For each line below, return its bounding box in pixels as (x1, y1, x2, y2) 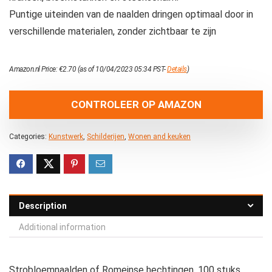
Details (167, 65, 187, 73)
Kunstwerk (49, 132, 83, 141)
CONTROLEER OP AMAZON (70, 98, 202, 110)
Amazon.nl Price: (9, 65, 59, 73)
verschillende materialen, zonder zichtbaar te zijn (9, 25, 216, 37)
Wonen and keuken (128, 132, 191, 141)
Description (19, 201, 67, 211)
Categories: (9, 132, 49, 141)
